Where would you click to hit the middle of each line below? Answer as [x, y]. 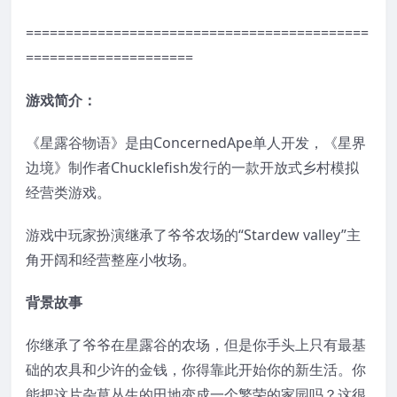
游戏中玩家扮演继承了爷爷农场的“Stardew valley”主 [193, 234]
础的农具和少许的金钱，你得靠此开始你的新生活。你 [196, 369]
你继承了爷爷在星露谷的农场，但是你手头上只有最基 [196, 344]
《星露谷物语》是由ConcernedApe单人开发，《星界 [196, 142]
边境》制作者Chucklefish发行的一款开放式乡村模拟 [192, 167]
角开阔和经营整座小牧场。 [111, 259]
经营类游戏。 [68, 192]
